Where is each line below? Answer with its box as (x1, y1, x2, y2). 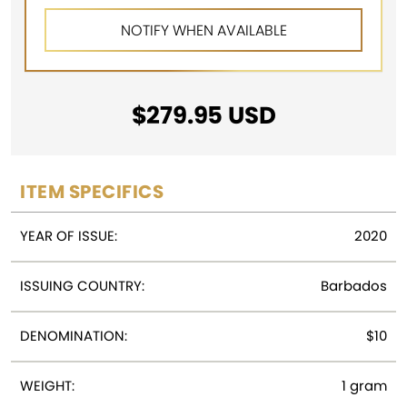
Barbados (321, 276, 387, 296)
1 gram (342, 376, 387, 396)
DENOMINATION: (20, 326, 127, 346)
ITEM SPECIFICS (20, 179, 164, 205)
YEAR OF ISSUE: (20, 226, 117, 246)
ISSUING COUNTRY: (20, 276, 144, 296)
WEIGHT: (20, 376, 74, 396)
